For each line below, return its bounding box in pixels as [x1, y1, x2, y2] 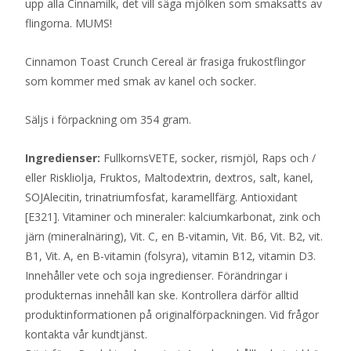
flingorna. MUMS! [25, 15, 115, 31]
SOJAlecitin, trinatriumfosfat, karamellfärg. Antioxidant [25, 189, 298, 204]
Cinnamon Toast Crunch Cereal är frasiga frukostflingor [25, 53, 306, 69]
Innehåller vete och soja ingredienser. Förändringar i [25, 267, 288, 283]
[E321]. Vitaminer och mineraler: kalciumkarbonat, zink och [25, 208, 320, 224]
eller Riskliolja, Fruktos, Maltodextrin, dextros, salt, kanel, [25, 169, 313, 185]
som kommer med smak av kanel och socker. [25, 73, 259, 89]
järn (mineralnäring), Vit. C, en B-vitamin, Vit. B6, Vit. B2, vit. [25, 228, 323, 244]
